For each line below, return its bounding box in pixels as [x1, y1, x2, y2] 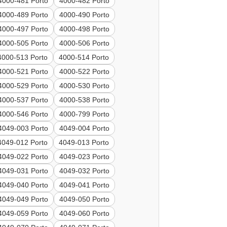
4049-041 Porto [59, 181, 110, 190]
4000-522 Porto [59, 67, 110, 76]
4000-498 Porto [59, 25, 110, 33]
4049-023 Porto [59, 153, 110, 161]
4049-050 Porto [59, 195, 110, 204]
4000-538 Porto [59, 96, 110, 104]
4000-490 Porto [59, 11, 110, 19]
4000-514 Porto [59, 53, 109, 62]
